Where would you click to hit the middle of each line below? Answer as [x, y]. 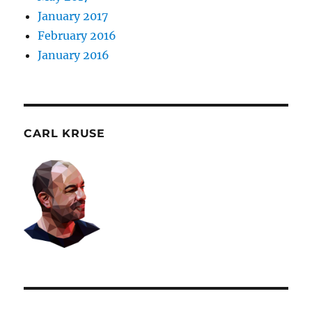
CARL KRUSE [64, 133]
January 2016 [74, 55]
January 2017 [73, 16]
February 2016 [77, 35]
